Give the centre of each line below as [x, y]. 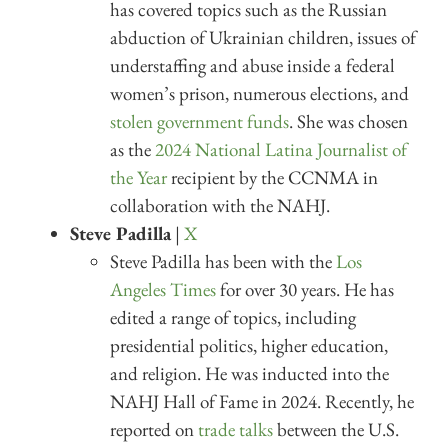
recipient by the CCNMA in [272, 177]
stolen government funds [199, 121]
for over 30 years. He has [305, 289]
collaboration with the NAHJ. [220, 205]
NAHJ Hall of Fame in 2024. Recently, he [262, 401]
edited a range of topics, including [233, 317]
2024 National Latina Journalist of [281, 149]
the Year [138, 177]
